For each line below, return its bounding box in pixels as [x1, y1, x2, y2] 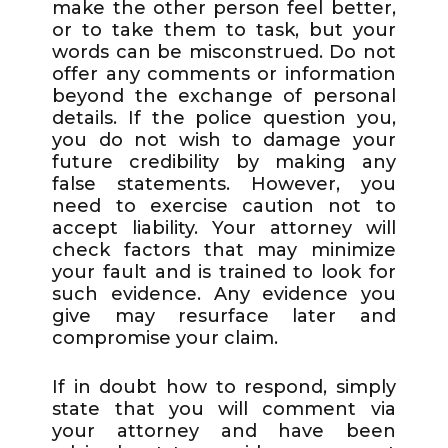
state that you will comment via [52, 398, 396, 421]
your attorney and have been [52, 420, 396, 443]
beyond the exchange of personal [52, 85, 396, 108]
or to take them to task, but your [52, 19, 396, 42]
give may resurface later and [52, 305, 396, 328]
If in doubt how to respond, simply [52, 376, 396, 399]
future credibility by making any [52, 151, 396, 174]
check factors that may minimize [52, 239, 396, 262]
